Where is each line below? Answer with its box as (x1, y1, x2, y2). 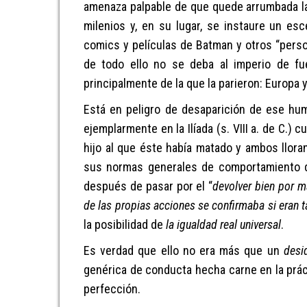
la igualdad (166, 217, 220, 232)
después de (84, 179, 146, 193)
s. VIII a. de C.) (220, 121, 292, 136)
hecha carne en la (195, 262, 284, 277)
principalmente (84, 76, 158, 90)
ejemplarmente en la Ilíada (84, 121, 217, 136)
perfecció (84, 282, 132, 296)
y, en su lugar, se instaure (130, 19, 265, 33)
